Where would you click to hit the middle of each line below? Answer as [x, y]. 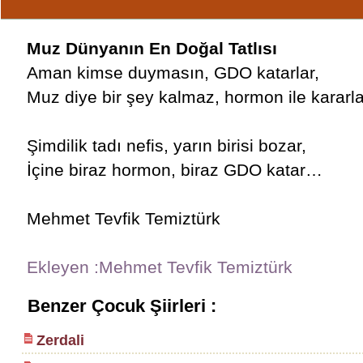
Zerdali [60, 340]
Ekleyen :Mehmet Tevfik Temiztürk [159, 267]
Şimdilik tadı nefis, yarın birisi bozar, [166, 145]
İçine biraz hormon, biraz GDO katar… [174, 170]
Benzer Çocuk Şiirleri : [122, 306]
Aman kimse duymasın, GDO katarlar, [173, 73]
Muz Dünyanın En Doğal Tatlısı [152, 48]
